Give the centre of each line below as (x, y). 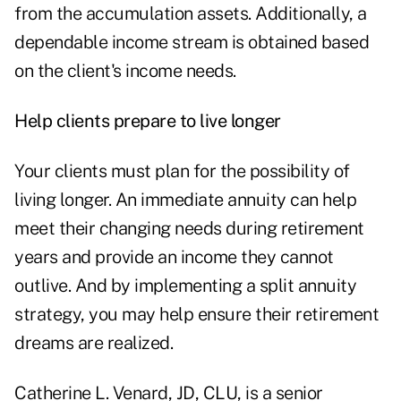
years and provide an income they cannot (174, 257)
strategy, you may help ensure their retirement (196, 315)
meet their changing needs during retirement (189, 229)
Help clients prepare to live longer (148, 121)
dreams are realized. (94, 343)
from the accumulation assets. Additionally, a (191, 14)
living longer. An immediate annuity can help (185, 200)
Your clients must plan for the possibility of (182, 171)
